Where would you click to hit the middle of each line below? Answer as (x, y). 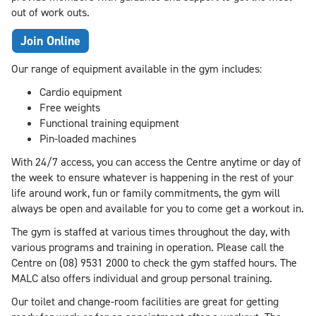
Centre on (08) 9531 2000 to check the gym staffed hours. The (154, 263)
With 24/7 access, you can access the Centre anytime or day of (156, 162)
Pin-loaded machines (88, 139)
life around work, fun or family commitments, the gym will (146, 193)
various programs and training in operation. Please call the (148, 247)
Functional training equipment (109, 123)
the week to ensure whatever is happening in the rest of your (152, 177)
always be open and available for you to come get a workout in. (158, 208)
